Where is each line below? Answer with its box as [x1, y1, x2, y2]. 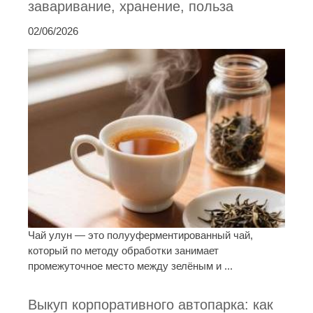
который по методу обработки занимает [28, 245, 219, 257]
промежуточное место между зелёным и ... [28, 260, 233, 272]
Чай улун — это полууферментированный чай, [28, 229, 253, 242]
